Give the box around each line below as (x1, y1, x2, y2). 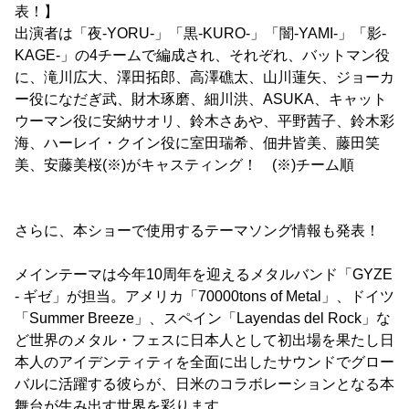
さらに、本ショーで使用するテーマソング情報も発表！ (15, 223, 380, 239)
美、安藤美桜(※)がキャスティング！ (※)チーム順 (15, 157, 354, 173)
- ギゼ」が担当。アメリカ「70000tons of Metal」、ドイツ (15, 288, 394, 305)
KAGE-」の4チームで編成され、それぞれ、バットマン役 (15, 47, 390, 64)
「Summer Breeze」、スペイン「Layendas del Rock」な (15, 310, 391, 327)
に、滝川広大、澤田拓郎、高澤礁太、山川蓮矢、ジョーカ (15, 69, 394, 86)
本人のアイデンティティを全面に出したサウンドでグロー (15, 354, 394, 371)
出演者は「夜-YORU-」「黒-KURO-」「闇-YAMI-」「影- (15, 26, 386, 42)
